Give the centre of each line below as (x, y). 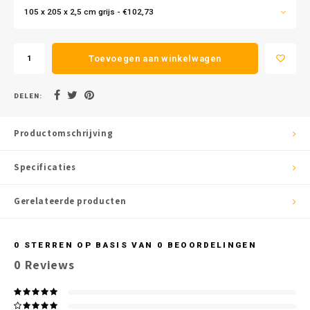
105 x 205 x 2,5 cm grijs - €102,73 (89, 11)
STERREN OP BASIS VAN (89, 245)
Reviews (48, 264)
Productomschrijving (64, 133)
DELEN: (28, 95)
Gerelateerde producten (70, 201)
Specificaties (45, 167)
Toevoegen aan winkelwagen (155, 58)
